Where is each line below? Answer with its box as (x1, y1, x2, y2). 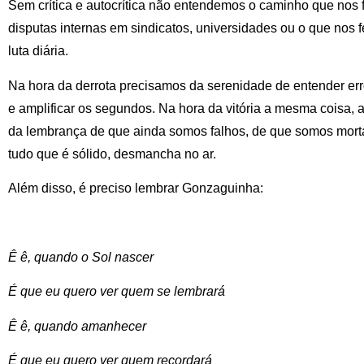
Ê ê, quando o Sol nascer (8, 249, 154, 264)
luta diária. (8, 44, 68, 58)
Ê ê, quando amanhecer (8, 318, 146, 333)
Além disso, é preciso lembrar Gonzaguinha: (8, 181, 266, 196)
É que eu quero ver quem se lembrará (8, 284, 225, 299)
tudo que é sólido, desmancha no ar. (8, 146, 216, 161)
